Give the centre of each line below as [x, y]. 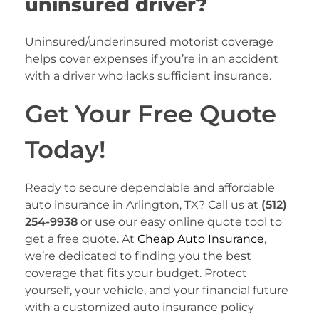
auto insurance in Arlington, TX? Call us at [143, 204]
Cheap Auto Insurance [201, 239]
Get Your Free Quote [151, 114]
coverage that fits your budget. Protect [136, 273]
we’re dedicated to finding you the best [138, 256]
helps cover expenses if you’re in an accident [152, 59]
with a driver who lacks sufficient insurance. [148, 76]
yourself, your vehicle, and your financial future [157, 290]
